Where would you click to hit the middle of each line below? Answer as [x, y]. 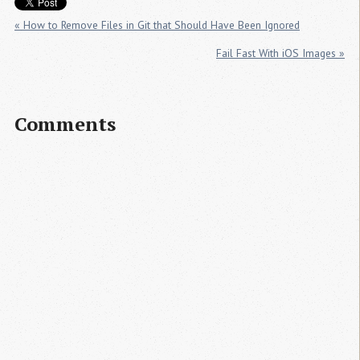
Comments [65, 123]
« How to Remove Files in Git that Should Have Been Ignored [157, 25]
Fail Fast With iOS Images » [280, 53]
